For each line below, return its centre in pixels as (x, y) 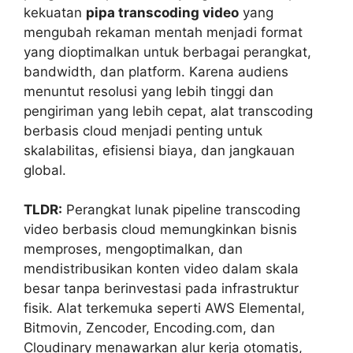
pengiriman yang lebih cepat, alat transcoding (168, 111)
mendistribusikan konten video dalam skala (161, 269)
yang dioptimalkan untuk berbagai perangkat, (167, 52)
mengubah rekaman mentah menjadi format (163, 32)
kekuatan (55, 12)
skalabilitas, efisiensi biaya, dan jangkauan (159, 150)
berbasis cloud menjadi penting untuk (143, 130)
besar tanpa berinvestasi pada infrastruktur (161, 289)
